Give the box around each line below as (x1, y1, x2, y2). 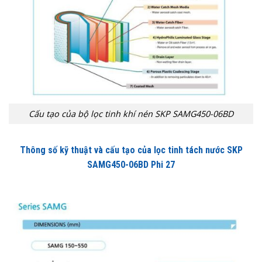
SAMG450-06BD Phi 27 (87, 158, 175, 170)
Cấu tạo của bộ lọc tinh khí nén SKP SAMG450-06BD (29, 108, 233, 119)
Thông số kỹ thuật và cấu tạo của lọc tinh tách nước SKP (19, 144, 243, 156)
